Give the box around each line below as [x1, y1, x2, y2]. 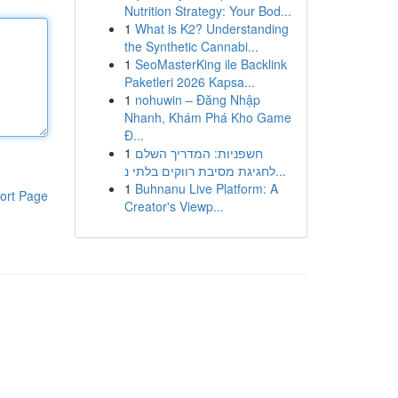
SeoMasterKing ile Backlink [134, 55, 287, 73]
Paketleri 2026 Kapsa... [123, 73, 255, 91]
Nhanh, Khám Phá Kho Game [123, 108, 291, 126]
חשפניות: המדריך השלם [134, 144, 263, 162]
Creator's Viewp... [123, 197, 224, 215]
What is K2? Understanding [134, 20, 289, 37]
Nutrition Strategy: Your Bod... [123, 2, 291, 20]
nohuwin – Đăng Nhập [134, 91, 260, 108]
